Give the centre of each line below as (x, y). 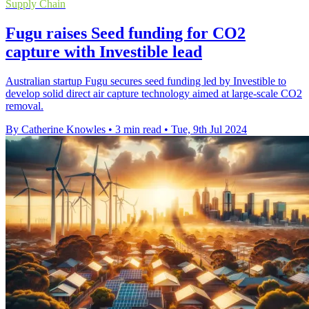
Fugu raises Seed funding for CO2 (126, 33)
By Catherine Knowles (56, 130)
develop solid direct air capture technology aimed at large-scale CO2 (154, 94)
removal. (24, 106)
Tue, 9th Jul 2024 (209, 130)
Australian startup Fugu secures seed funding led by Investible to (146, 81)
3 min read (138, 130)
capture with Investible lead (104, 52)
